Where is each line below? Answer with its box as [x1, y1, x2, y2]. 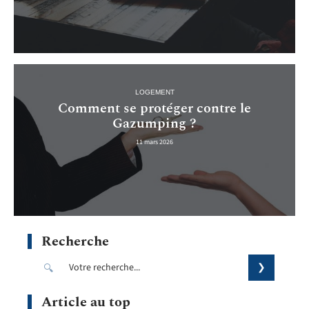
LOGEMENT [134, 88, 175, 96]
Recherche [41, 231, 109, 252]
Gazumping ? [112, 112, 197, 134]
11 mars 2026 [136, 137, 173, 147]
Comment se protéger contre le [58, 97, 251, 119]
